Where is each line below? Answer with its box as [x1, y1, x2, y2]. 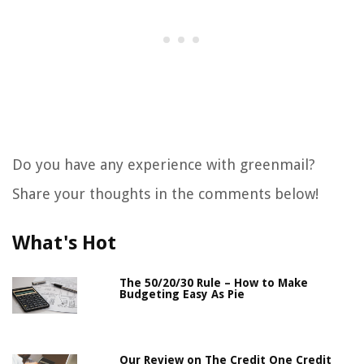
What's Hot [12, 232, 116, 255]
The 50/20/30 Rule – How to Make [119, 276, 309, 290]
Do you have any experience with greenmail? [12, 156, 315, 174]
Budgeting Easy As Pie [119, 288, 245, 301]
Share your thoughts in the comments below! [12, 185, 318, 203]
